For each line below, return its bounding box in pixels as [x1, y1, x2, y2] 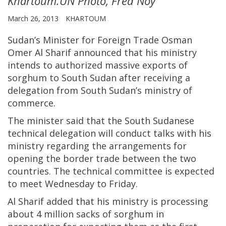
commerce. [8, 96, 55, 109]
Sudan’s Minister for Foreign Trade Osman [8, 33, 192, 46]
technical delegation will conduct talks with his [8, 127, 211, 139]
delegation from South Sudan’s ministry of [8, 84, 192, 96]
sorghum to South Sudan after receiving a [8, 71, 190, 84]
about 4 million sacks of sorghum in [8, 207, 164, 220]
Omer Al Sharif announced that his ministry [8, 46, 197, 59]
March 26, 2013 [8, 13, 61, 23]
